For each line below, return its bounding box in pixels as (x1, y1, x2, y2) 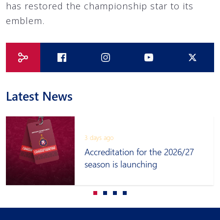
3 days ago (84, 133, 113, 141)
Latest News (6, 87, 73, 104)
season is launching (84, 158, 157, 170)
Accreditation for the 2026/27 (84, 146, 194, 158)
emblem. (6, 15, 45, 27)
